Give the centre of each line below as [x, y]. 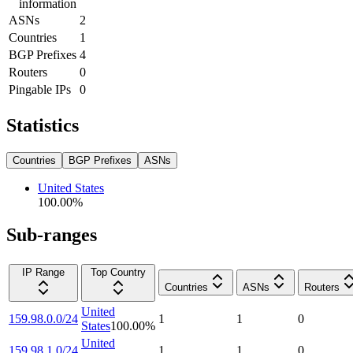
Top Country [118, 273]
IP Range [43, 273]
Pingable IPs [40, 89]
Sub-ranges [52, 235]
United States [71, 188]
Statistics [43, 125]
